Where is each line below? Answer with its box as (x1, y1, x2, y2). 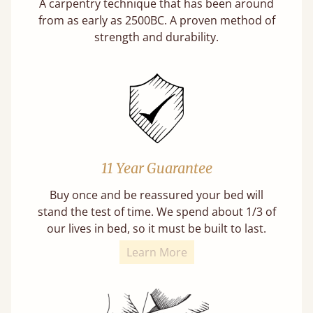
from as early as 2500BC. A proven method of (38, 12, 275, 28)
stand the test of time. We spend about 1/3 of (37, 203, 276, 219)
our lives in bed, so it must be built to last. (47, 220, 266, 236)
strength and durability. (94, 29, 219, 45)
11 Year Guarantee (101, 159, 212, 177)
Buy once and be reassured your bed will (50, 187, 263, 203)
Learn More (126, 244, 187, 260)
